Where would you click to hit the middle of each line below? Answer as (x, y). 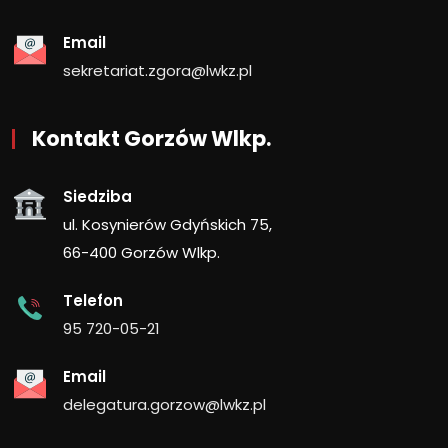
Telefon (93, 301)
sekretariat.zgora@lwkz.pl (157, 71)
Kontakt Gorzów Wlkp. (151, 139)
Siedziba (97, 197)
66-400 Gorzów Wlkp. (141, 253)
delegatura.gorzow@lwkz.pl (164, 405)
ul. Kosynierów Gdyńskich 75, (167, 225)
